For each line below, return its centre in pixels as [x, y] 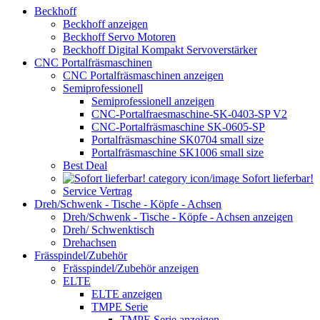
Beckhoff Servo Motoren [119, 36]
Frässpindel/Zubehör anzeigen [131, 268]
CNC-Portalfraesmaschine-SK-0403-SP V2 [189, 114]
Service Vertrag [97, 191]
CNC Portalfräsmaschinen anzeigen [143, 75]
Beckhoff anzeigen [105, 24]
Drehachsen [90, 242]
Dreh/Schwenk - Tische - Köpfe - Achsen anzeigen [178, 216]
